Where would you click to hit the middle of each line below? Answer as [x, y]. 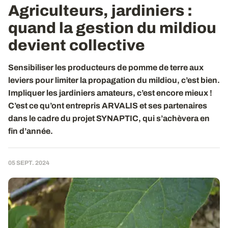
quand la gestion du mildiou [112, 28]
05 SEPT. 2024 [29, 163]
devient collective [77, 45]
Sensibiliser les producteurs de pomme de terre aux [106, 67]
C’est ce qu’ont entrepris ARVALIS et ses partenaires [108, 106]
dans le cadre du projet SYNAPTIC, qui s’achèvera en [109, 118]
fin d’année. [31, 131]
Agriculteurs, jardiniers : [100, 11]
